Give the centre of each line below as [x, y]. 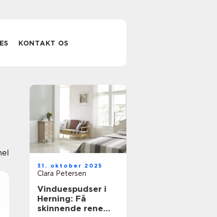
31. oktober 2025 [70, 166]
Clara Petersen [62, 173]
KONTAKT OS [44, 43]
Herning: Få [62, 199]
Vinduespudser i [72, 189]
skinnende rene [70, 208]
